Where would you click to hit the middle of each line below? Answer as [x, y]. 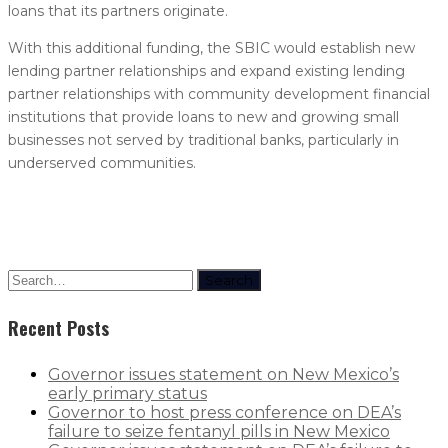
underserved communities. [102, 162]
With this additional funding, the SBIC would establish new [211, 47]
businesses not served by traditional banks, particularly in [203, 139]
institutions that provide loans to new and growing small [203, 116]
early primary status [127, 393]
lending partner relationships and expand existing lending [206, 70]
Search [229, 279]
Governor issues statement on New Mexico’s [223, 374]
